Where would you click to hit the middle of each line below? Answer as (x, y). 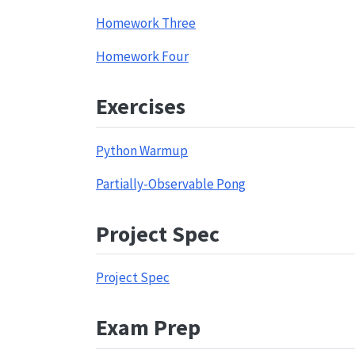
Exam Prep (148, 327)
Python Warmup (142, 150)
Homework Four (142, 56)
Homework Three (146, 23)
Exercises (141, 106)
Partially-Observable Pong (171, 183)
